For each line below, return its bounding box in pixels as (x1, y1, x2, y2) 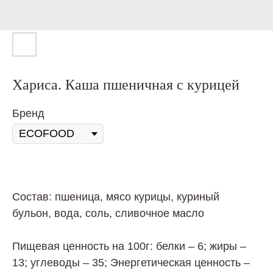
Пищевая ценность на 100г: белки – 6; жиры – (12, 240, 246, 252)
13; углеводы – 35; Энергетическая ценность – (12, 257, 250, 269)
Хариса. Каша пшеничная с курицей (12, 77, 239, 93)
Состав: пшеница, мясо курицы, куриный (12, 191, 219, 203)
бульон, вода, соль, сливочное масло (12, 207, 204, 219)
